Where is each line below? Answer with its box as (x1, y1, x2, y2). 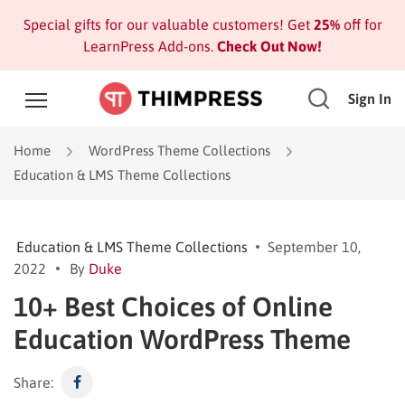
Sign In (348, 90, 391, 107)
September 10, (268, 238, 361, 255)
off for (339, 16, 382, 33)
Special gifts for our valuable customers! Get (23, 16, 314, 33)
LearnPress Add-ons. (83, 38, 213, 54)
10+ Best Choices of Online (14, 290, 333, 322)
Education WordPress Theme (14, 323, 351, 354)
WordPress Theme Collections (89, 143, 270, 158)
